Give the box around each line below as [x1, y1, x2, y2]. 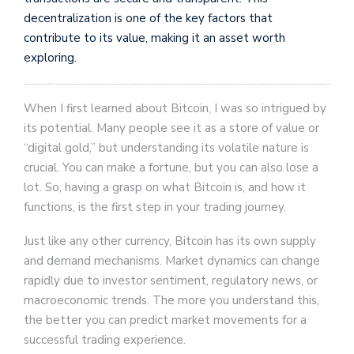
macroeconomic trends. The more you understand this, [24, 292, 319, 309]
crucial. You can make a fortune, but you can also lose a [24, 160, 318, 176]
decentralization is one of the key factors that [24, 10, 273, 27]
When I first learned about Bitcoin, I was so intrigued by [24, 100, 326, 117]
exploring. [24, 50, 77, 66]
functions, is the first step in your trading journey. [24, 199, 286, 216]
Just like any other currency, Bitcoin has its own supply [24, 233, 316, 250]
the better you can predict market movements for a [24, 312, 307, 329]
